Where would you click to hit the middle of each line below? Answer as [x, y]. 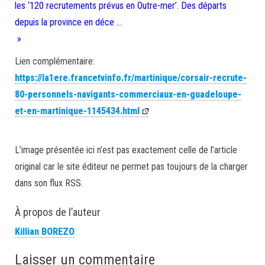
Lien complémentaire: [55, 61]
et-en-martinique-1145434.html [77, 111]
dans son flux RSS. [49, 183]
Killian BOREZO [45, 232]
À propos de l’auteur [58, 212]
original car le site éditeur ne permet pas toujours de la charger [131, 167]
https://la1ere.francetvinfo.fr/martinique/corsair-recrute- [131, 78]
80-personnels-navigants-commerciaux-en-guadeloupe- [128, 94]
